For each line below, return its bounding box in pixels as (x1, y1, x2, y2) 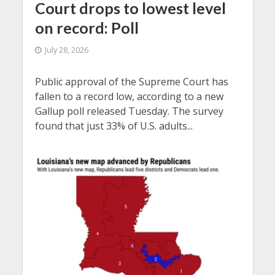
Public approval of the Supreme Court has (34, 75, 228, 89)
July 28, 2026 (44, 45, 88, 56)
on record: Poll (34, 18, 139, 37)
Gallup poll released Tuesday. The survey (34, 104, 223, 118)
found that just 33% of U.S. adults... (34, 119, 193, 133)
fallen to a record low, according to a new (34, 90, 223, 104)
